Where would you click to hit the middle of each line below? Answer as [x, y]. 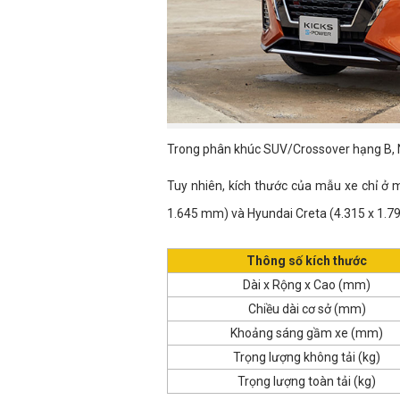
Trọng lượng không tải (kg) [307, 357]
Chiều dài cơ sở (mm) [307, 308]
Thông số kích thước [307, 260]
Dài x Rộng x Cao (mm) [307, 284]
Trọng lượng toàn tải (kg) [307, 381]
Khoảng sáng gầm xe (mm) [307, 333]
